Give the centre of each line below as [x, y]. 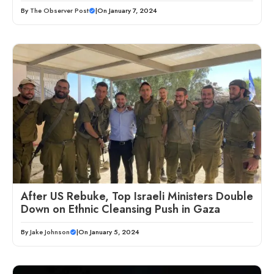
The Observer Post [59, 11]
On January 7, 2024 [127, 11]
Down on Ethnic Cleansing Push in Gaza [120, 209]
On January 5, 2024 [109, 232]
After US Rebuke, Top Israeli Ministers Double [137, 197]
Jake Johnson [50, 232]
